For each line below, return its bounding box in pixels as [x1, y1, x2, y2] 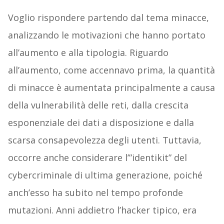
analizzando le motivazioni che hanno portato [7, 29, 205, 41]
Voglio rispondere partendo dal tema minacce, [7, 11, 209, 24]
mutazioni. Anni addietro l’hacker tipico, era [7, 204, 196, 216]
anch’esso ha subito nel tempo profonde [7, 186, 183, 199]
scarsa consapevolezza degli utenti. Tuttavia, [7, 134, 201, 146]
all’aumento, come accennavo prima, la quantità [7, 64, 215, 76]
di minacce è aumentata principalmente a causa [7, 81, 215, 94]
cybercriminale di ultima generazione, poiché [7, 169, 202, 181]
